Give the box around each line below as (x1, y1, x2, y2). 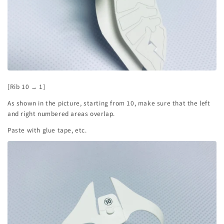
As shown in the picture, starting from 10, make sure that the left (7, 98, 210, 107)
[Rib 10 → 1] (7, 82, 45, 91)
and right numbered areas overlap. (7, 109, 115, 118)
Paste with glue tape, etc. (7, 125, 87, 134)
